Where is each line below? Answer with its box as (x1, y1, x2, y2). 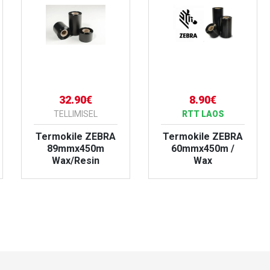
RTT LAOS (181, 109, 224, 119)
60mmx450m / (171, 143, 234, 155)
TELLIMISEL (54, 109, 98, 119)
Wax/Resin (52, 155, 99, 167)
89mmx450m (47, 143, 104, 155)
